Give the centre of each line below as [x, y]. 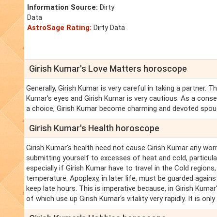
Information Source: [62, 8]
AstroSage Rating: [59, 28]
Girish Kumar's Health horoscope [94, 128]
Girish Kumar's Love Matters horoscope [108, 69]
